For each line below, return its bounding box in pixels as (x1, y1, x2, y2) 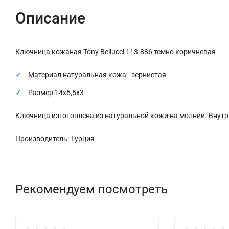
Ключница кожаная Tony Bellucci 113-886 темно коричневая (15, 47, 216, 56)
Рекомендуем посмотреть (15, 181, 168, 196)
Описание (15, 9, 85, 27)
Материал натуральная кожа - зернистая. (28, 70, 168, 79)
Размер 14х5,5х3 (28, 88, 84, 97)
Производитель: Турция (15, 134, 95, 143)
